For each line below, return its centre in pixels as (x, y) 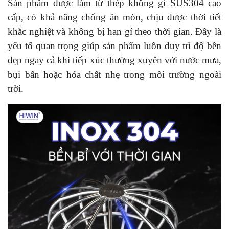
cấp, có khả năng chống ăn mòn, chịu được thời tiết (114, 17)
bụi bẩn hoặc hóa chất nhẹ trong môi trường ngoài (114, 74)
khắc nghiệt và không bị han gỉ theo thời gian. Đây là (114, 31)
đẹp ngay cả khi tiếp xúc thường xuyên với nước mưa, (114, 60)
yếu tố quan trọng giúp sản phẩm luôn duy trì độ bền (114, 45)
